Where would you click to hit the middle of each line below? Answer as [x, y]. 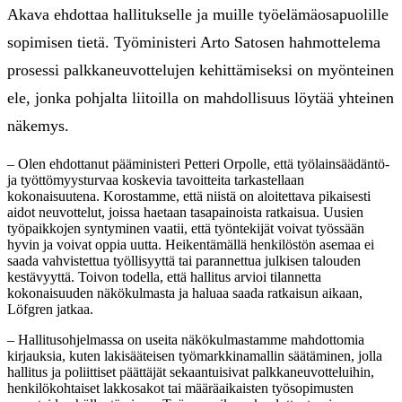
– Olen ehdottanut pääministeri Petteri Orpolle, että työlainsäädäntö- [198, 163]
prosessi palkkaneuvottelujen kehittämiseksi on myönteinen [201, 70]
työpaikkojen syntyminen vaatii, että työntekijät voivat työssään [186, 228]
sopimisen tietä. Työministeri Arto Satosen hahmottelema [194, 42]
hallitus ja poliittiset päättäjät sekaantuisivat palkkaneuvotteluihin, [191, 371]
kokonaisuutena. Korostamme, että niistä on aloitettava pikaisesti [189, 196]
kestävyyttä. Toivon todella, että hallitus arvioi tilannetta [164, 276]
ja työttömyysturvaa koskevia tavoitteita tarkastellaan [156, 179]
